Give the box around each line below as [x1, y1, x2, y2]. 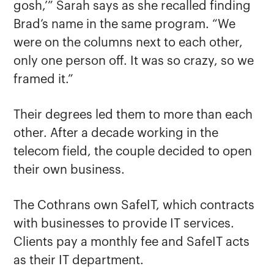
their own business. [13, 164, 125, 177]
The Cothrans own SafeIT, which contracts [13, 199, 255, 212]
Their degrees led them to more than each [13, 109, 253, 122]
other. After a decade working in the [13, 127, 219, 140]
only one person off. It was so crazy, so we [13, 55, 254, 68]
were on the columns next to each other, [13, 37, 243, 50]
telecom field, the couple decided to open [13, 146, 253, 158]
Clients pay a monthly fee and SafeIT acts [13, 236, 250, 249]
